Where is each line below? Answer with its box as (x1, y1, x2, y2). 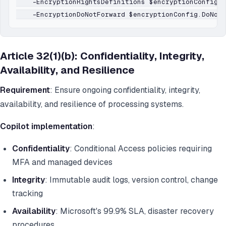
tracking (12, 188, 43, 199)
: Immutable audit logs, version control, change (45, 175, 218, 186)
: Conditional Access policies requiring (70, 143, 212, 154)
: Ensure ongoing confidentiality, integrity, (50, 85, 200, 96)
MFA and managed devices (12, 157, 112, 168)
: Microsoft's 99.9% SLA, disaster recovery (55, 206, 214, 217)
